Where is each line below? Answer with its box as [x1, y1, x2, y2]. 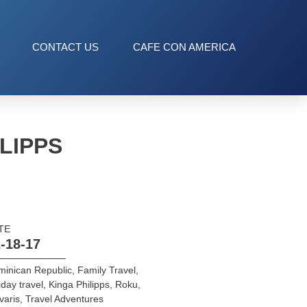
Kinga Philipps [48, 278, 110, 290]
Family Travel [77, 264, 136, 275]
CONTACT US [32, 41, 99, 53]
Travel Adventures [25, 293, 103, 304]
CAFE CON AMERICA [133, 41, 236, 53]
